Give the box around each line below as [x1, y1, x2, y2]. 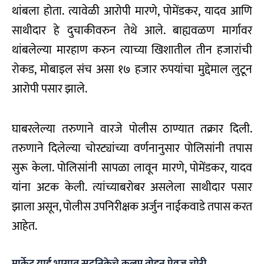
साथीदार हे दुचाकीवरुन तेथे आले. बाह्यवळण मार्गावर [12, 20, 252, 41]
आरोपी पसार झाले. [12, 78, 87, 99]
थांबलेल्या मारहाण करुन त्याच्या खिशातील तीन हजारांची [12, 39, 252, 60]
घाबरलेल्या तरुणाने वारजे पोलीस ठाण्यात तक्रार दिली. [12, 118, 252, 139]
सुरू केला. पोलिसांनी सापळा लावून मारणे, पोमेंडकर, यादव [12, 157, 252, 178]
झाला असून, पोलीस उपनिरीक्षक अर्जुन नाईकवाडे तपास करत [12, 196, 252, 217]
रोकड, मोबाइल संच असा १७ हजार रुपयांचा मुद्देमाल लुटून [12, 59, 252, 80]
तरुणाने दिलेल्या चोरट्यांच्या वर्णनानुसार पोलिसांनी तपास [12, 138, 252, 159]
